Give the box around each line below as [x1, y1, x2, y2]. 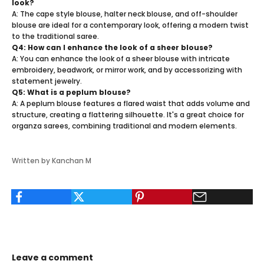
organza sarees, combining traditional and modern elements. [12, 120, 237, 131]
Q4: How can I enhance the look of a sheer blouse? [12, 42, 213, 52]
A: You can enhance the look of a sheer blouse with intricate [12, 53, 230, 64]
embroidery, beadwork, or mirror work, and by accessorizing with [12, 64, 242, 75]
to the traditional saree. [12, 31, 99, 41]
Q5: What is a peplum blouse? [12, 87, 131, 97]
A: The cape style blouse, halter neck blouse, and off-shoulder [12, 8, 237, 19]
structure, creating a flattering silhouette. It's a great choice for [12, 109, 244, 120]
